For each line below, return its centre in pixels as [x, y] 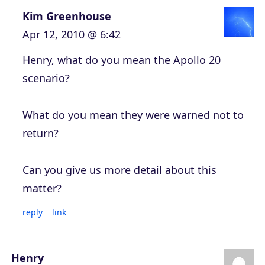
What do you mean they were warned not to [133, 115]
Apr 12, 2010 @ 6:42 [72, 35]
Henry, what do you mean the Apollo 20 [122, 60]
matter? [42, 188]
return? [41, 133]
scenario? [46, 78]
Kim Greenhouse [67, 16]
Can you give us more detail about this [119, 170]
